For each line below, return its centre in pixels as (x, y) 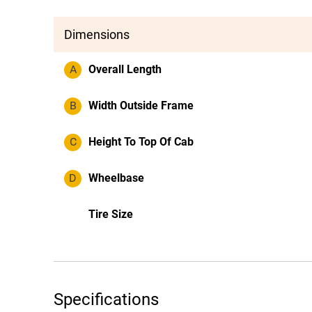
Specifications (106, 299)
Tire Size (111, 214)
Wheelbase (116, 178)
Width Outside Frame (141, 106)
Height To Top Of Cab (141, 142)
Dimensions (97, 34)
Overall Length (125, 69)
